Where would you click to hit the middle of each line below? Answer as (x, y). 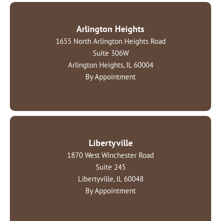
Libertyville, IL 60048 (110, 179)
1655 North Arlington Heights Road (110, 41)
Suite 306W (110, 53)
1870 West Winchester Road (110, 155)
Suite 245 (110, 167)
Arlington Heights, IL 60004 (110, 65)
